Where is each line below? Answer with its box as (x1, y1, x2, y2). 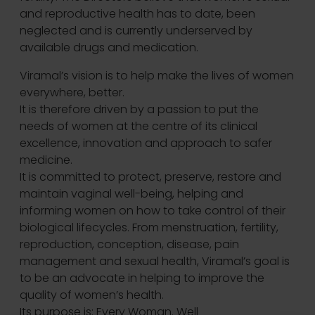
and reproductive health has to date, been (20, 6, 255, 22)
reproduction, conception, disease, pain (20, 236, 239, 253)
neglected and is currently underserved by (20, 22, 252, 39)
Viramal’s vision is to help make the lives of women (20, 67, 294, 84)
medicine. (20, 152, 72, 169)
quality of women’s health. (20, 287, 164, 304)
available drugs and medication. (20, 39, 198, 56)
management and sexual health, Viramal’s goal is (20, 253, 290, 270)
